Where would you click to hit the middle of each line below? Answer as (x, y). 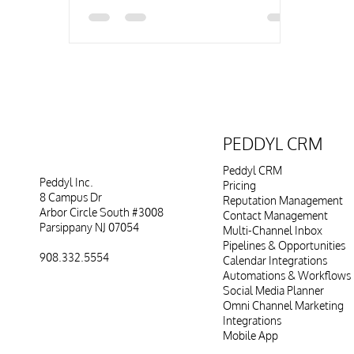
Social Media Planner (274, 290)
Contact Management (276, 215)
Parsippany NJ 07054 (89, 227)
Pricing (240, 185)
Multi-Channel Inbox (273, 230)
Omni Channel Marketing (284, 305)
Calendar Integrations (275, 260)
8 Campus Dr (71, 197)
